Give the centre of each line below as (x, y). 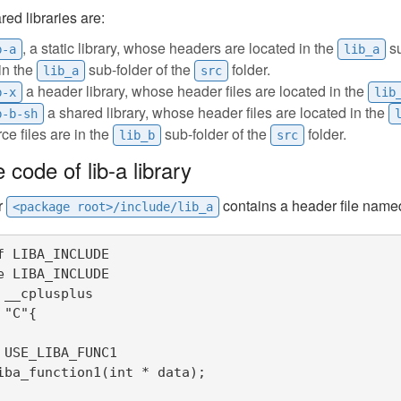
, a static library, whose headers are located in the (180, 48)
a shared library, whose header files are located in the (216, 112)
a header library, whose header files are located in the (195, 91)
